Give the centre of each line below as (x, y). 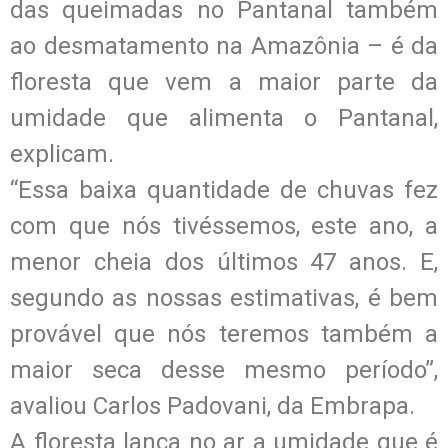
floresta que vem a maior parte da (224, 81)
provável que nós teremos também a (224, 333)
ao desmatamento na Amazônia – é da (224, 45)
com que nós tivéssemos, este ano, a (224, 225)
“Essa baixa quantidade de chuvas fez (224, 189)
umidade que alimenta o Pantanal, (224, 117)
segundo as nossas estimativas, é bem (224, 297)
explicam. (62, 153)
